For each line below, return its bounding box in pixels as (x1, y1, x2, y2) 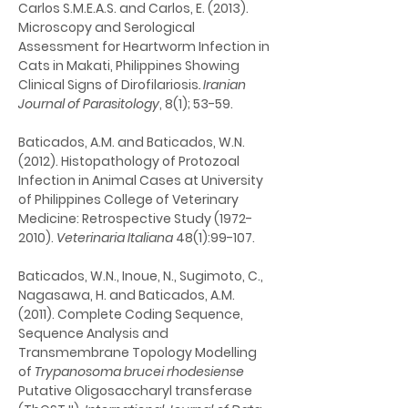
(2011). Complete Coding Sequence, (18, 305, 246, 323)
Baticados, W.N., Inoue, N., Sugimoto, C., (18, 267, 266, 285)
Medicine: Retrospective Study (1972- (18, 209, 252, 228)
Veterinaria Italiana (56, 229, 173, 247)
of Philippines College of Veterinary (18, 190, 241, 209)
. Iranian (199, 76, 249, 94)
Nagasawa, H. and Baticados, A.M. (18, 286, 238, 304)
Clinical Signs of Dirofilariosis (18, 76, 199, 94)
